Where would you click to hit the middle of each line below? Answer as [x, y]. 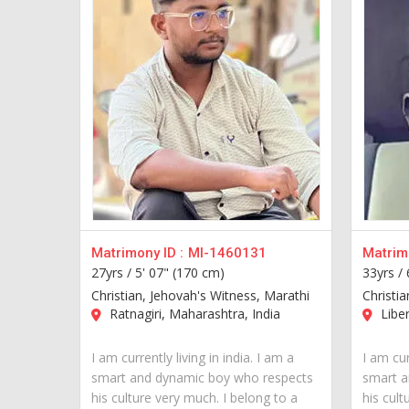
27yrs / [113, 272]
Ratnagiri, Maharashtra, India [193, 313]
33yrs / [384, 272]
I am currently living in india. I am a [193, 357]
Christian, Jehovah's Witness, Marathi [200, 295]
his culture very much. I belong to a [194, 397]
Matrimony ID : [137, 252]
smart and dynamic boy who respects [202, 377]
